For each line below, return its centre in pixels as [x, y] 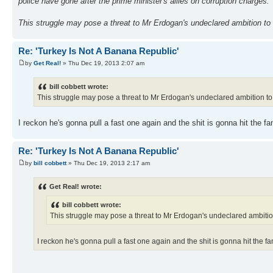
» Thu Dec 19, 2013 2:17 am [108, 163]
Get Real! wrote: [76, 186]
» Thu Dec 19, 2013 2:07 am [103, 63]
